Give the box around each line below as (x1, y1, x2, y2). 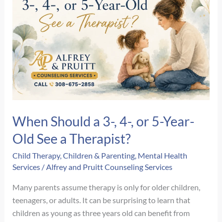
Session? (12, 15, 41, 25)
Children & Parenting (63, 151, 135, 161)
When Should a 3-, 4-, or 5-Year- (12, 112, 195, 129)
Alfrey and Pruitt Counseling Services (46, 162, 173, 172)
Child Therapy (12, 151, 60, 161)
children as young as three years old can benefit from (12, 208, 190, 218)
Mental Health (138, 151, 188, 161)
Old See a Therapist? (12, 130, 131, 147)
